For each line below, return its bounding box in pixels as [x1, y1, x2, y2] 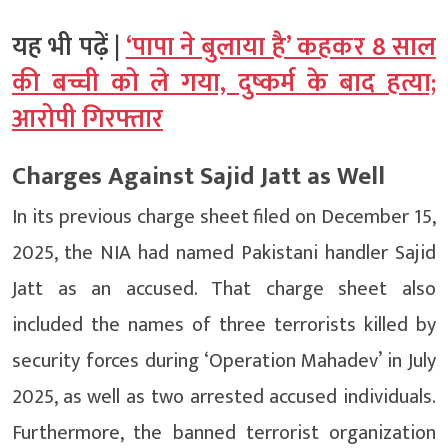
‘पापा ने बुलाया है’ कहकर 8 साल [125, 25, 437, 69]
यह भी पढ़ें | [12, 25, 126, 69]
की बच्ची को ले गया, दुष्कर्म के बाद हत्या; [12, 61, 436, 105]
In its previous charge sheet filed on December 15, [12, 199, 436, 234]
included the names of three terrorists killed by [12, 307, 436, 342]
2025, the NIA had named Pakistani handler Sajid [12, 235, 436, 270]
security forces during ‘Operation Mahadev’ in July [12, 343, 436, 378]
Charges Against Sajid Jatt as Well [12, 155, 385, 197]
